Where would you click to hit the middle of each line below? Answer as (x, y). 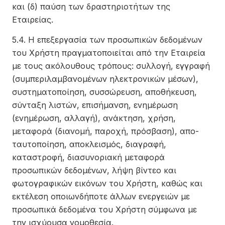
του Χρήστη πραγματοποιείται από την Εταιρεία (109, 53)
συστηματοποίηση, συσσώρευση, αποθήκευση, (104, 92)
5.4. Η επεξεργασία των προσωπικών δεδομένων (107, 40)
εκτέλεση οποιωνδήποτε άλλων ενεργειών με (101, 196)
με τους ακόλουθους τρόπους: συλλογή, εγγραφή (111, 66)
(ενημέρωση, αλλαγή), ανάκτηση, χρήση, (94, 118)
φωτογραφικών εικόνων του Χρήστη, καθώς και (107, 183)
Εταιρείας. (33, 20)
